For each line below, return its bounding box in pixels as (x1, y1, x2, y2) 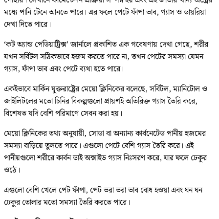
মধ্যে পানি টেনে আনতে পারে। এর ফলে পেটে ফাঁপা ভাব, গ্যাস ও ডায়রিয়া (4, 6, 206, 19)
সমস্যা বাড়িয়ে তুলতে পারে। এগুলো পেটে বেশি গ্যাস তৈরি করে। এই (4, 139, 194, 152)
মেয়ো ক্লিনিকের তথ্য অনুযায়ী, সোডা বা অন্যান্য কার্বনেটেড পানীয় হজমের (4, 127, 206, 140)
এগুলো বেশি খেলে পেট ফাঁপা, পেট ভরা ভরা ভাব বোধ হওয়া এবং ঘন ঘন (4, 184, 202, 197)
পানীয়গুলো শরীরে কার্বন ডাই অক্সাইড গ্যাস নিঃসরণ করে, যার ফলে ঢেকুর (4, 152, 207, 164)
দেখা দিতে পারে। (4, 18, 51, 31)
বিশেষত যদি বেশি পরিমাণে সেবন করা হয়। (4, 107, 122, 120)
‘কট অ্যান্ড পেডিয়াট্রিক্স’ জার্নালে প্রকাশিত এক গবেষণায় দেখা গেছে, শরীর (4, 38, 208, 51)
